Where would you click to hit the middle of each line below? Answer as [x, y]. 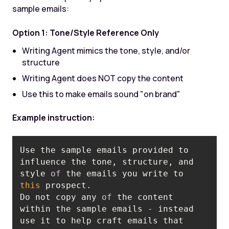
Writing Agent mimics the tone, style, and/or [106, 50]
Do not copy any [61, 197]
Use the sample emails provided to [105, 150]
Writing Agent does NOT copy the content [103, 78]
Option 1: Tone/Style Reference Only [85, 32]
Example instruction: [53, 118]
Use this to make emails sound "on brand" [101, 94]
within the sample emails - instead [107, 209]
